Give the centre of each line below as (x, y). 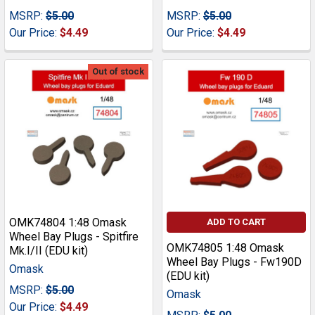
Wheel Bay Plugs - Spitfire (74, 237)
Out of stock (118, 72)
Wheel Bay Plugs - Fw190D (234, 262)
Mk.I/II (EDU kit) (49, 251)
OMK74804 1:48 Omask (68, 223)
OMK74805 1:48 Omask (225, 248)
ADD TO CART (236, 222)
